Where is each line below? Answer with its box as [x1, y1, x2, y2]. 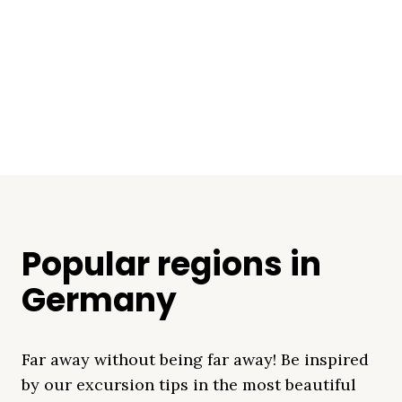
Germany [22, 277, 177, 324]
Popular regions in [22, 241, 321, 288]
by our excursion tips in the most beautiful [22, 374, 356, 396]
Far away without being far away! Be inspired [22, 349, 369, 371]
